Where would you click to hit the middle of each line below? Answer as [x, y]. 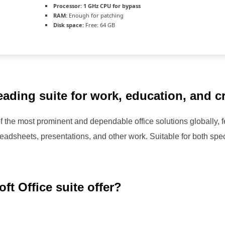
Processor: [68, 6]
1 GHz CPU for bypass [111, 6]
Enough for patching [95, 15]
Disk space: [69, 25]
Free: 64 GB [99, 25]
